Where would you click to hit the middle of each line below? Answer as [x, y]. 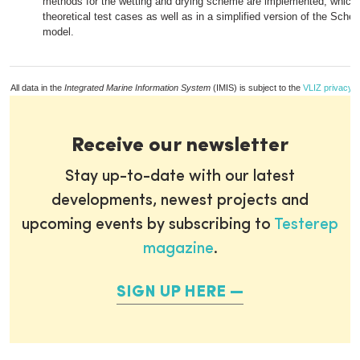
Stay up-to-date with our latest [180, 177]
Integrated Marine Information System [137, 88]
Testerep [306, 225]
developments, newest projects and [180, 201]
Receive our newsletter [180, 146]
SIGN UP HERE [171, 292]
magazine [178, 249]
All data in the [37, 88]
